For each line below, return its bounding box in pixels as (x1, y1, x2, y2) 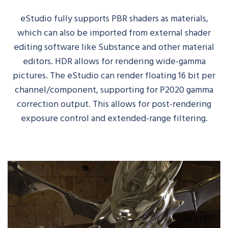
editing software (14, 39, 79, 53)
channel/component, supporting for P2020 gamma (15, 82, 213, 96)
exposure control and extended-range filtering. (20, 110, 208, 125)
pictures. (13, 68, 50, 82)
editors (22, 53, 51, 68)
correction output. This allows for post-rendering (17, 96, 211, 110)
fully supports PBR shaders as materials (51, 11, 206, 25)
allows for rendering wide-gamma (74, 53, 206, 68)
